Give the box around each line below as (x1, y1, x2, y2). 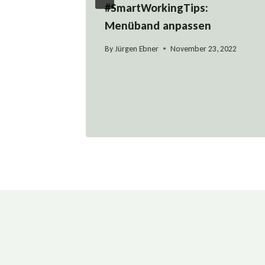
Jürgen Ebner (115, 43, 159, 54)
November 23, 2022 (170, 43, 237, 54)
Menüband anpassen (105, 18, 211, 33)
